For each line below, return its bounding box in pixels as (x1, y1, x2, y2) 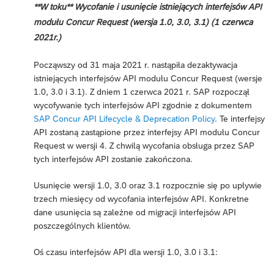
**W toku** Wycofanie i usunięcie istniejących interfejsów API (34, 2, 262, 12)
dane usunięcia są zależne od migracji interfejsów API (34, 207, 236, 218)
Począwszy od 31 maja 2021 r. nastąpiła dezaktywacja (34, 60, 237, 70)
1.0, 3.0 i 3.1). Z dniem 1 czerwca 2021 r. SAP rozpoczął (34, 87, 250, 97)
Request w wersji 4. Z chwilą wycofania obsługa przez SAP (34, 141, 254, 151)
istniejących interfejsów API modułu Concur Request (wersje (34, 73, 262, 84)
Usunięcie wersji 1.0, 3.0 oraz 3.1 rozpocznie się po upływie (34, 180, 262, 191)
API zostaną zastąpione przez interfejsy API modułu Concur (34, 127, 260, 138)
